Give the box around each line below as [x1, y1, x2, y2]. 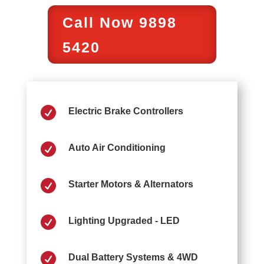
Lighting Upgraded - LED [68, 216, 180, 226]
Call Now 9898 [62, 14, 177, 31]
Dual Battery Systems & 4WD [68, 252, 198, 263]
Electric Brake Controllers [68, 106, 183, 117]
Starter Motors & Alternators [68, 179, 193, 190]
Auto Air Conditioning [68, 143, 166, 153]
